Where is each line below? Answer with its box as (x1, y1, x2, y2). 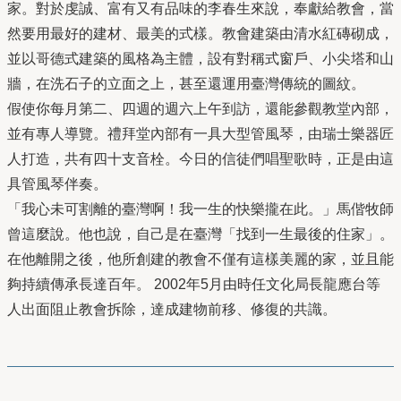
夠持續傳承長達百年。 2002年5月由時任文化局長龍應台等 (7, 277, 380, 293)
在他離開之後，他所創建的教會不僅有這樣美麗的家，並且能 (7, 252, 394, 268)
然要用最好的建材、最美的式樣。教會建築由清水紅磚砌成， (7, 26, 394, 42)
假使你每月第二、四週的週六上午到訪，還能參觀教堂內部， (7, 101, 394, 117)
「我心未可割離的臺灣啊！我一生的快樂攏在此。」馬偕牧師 (7, 201, 394, 218)
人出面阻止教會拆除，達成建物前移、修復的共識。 (7, 302, 337, 318)
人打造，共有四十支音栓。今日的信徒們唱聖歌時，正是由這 (7, 151, 394, 167)
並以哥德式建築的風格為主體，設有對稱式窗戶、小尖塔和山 (7, 51, 394, 67)
